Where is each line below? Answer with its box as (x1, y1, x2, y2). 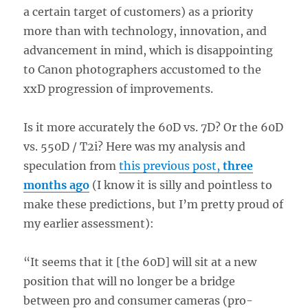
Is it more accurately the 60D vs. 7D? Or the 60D (23, 120, 284, 135)
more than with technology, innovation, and (23, 24, 267, 38)
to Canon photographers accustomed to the (23, 63, 262, 77)
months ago (23, 178, 90, 192)
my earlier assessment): (23, 217, 155, 231)
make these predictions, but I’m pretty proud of (23, 197, 284, 212)
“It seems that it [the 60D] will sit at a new (23, 255, 257, 269)
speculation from (23, 159, 120, 173)
